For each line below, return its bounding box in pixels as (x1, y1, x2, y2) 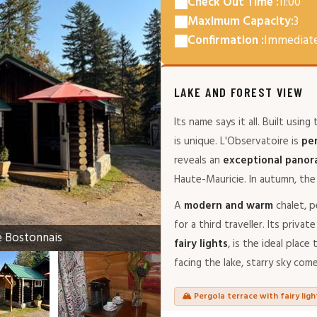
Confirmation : (188, 31, 264, 50)
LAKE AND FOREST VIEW (174, 84, 304, 100)
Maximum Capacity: (188, 12, 294, 31)
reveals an (174, 152, 223, 169)
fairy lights (174, 236, 228, 253)
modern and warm (184, 197, 273, 214)
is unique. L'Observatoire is (174, 133, 301, 150)
